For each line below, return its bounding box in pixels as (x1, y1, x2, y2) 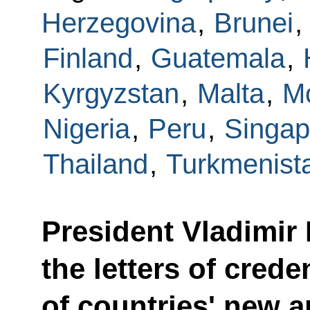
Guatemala (150, 42, 285, 73)
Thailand (42, 148, 148, 179)
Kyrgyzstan (42, 77, 179, 109)
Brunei (213, 7, 293, 38)
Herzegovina (41, 7, 196, 38)
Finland (42, 42, 133, 73)
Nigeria (42, 113, 130, 144)
